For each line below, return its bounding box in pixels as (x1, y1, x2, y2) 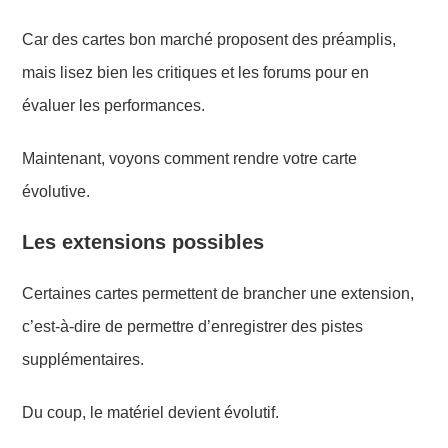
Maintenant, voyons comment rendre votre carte (22, 149, 358, 167)
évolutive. (22, 182, 91, 200)
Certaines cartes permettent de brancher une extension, (22, 284, 415, 302)
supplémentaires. (22, 350, 145, 368)
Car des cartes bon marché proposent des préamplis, (22, 30, 397, 48)
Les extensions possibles (22, 230, 265, 253)
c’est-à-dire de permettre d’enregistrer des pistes (22, 317, 364, 335)
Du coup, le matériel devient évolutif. (22, 403, 280, 421)
